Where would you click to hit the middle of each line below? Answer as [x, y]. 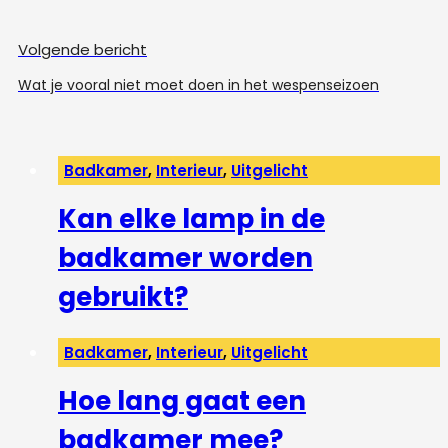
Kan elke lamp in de [191, 218]
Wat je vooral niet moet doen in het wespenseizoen [198, 84]
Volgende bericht [82, 49]
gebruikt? [123, 296]
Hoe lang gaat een [182, 401]
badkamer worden [185, 257]
